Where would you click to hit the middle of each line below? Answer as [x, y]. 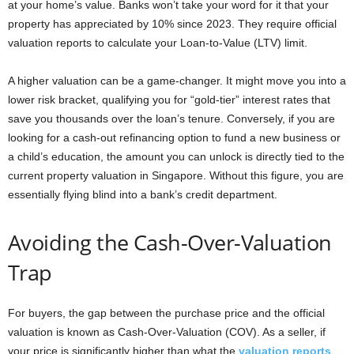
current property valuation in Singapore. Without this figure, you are [176, 175]
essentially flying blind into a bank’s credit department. [143, 194]
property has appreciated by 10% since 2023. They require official [172, 23]
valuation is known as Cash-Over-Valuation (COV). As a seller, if [167, 331]
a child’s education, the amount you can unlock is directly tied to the [176, 156]
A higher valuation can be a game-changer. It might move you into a [177, 80]
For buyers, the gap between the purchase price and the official [166, 313]
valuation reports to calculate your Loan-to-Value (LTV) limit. [158, 42]
